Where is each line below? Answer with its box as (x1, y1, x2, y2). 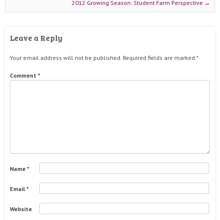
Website (10, 205, 32, 213)
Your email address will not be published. (10, 54, 121, 61)
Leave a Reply (10, 32, 62, 43)
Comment (10, 72, 38, 79)
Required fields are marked (123, 54, 196, 61)
